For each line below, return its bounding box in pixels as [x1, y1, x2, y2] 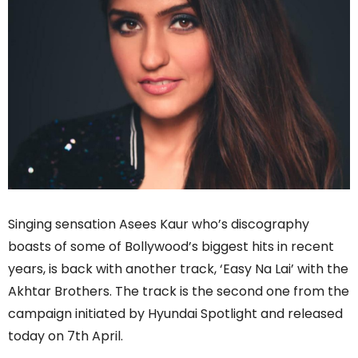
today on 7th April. [8, 326, 123, 345]
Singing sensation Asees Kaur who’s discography [8, 214, 309, 233]
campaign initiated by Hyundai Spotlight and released [8, 304, 343, 323]
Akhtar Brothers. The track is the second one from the [8, 281, 349, 300]
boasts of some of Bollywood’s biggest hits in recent [8, 237, 334, 256]
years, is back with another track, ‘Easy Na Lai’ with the [8, 259, 348, 278]
